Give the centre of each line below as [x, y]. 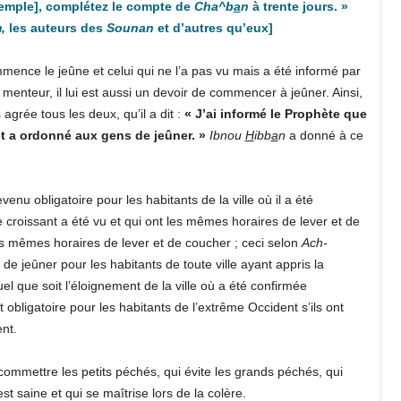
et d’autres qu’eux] [217, 27]
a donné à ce [326, 135]
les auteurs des [58, 27]
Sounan [132, 27]
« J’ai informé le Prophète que [275, 113]
